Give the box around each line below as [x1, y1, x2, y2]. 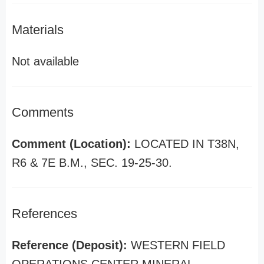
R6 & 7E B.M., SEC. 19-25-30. [12, 156, 172, 169]
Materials [12, 22, 64, 37]
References [12, 206, 77, 221]
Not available [12, 55, 79, 68]
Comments [12, 105, 74, 120]
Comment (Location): [12, 137, 134, 150]
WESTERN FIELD [131, 239, 225, 252]
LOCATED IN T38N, [134, 137, 239, 150]
